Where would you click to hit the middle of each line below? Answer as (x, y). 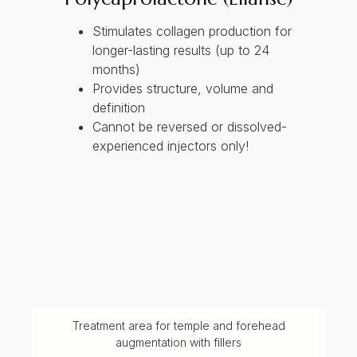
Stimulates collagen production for (192, 31)
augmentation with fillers (178, 342)
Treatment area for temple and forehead (178, 325)
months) (116, 70)
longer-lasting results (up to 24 (180, 51)
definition (118, 108)
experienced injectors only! (170, 146)
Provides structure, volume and (182, 89)
